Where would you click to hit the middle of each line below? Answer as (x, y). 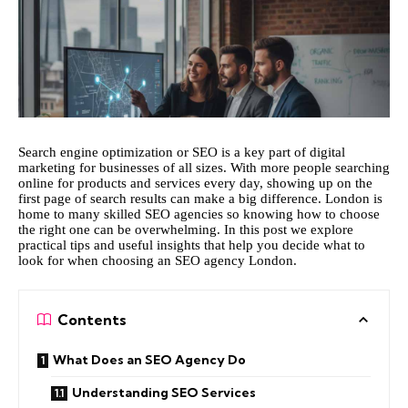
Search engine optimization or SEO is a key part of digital (182, 153)
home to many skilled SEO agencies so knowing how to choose (199, 214)
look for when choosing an (97, 261)
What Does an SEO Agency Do (149, 359)
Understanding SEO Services (164, 392)
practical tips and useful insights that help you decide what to (192, 245)
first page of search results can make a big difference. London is (200, 199)
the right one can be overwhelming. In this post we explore (186, 230)
